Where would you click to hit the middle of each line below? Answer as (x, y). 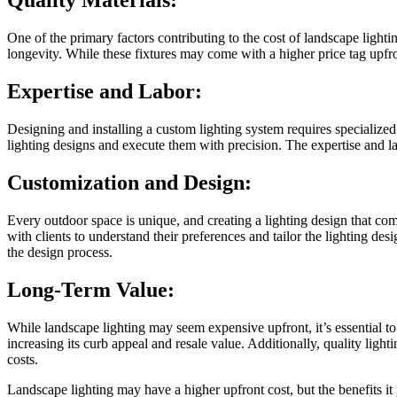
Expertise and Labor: (105, 92)
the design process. (60, 252)
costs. (23, 359)
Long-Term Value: (91, 289)
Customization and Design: (129, 182)
